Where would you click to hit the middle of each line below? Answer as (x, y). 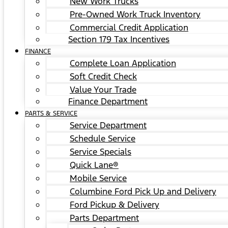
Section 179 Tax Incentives (119, 39)
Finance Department (108, 101)
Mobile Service (98, 178)
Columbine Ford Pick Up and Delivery (143, 191)
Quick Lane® (94, 165)
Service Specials (101, 152)
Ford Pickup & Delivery (115, 205)
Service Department (108, 125)
